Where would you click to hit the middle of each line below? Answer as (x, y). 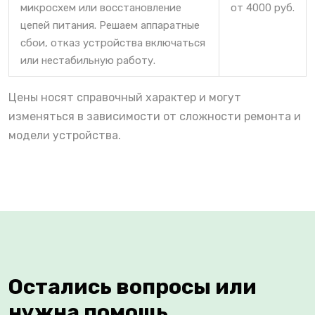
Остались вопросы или (133, 287)
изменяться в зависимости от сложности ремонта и (155, 116)
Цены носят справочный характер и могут (125, 97)
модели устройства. (65, 135)
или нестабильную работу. (88, 60)
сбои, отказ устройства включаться (113, 43)
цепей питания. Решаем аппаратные (110, 25)
